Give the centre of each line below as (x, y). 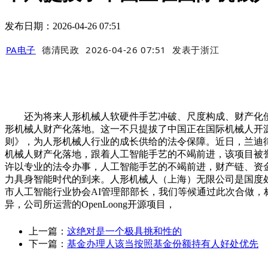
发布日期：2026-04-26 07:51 (63, 26)
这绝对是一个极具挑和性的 (124, 232)
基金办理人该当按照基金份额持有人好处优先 (163, 244)
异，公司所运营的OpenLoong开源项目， (90, 205)
